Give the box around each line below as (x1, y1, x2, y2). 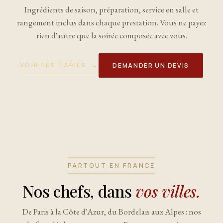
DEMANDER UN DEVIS (112, 61, 190, 70)
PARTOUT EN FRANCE (68, 161, 155, 170)
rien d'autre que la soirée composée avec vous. (36, 30, 187, 41)
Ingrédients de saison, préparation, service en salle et (24, 4, 199, 15)
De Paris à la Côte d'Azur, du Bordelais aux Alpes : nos (22, 206, 201, 217)
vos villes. (135, 180, 201, 202)
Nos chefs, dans (22, 180, 136, 202)
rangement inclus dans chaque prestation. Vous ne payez (17, 17, 206, 28)
